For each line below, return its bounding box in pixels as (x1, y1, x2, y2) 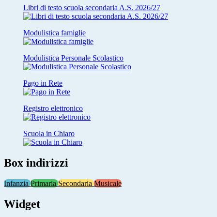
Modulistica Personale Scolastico (23, 54, 124, 62)
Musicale (94, 179, 122, 187)
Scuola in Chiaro (23, 129, 75, 138)
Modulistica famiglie (23, 29, 86, 37)
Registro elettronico (23, 104, 83, 113)
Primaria (31, 179, 58, 187)
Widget (4, 197, 40, 210)
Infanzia (4, 179, 31, 187)
